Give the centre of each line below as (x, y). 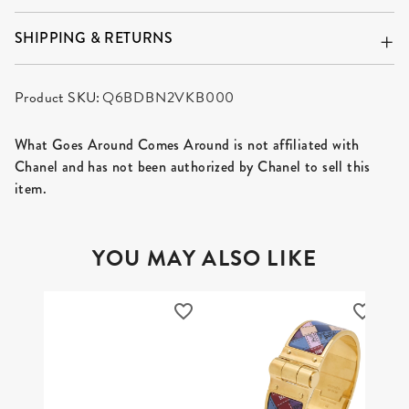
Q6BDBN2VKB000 (168, 80)
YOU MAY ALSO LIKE (204, 241)
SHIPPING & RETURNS (94, 20)
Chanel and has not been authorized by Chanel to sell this (193, 149)
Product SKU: (58, 80)
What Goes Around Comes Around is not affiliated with (187, 127)
